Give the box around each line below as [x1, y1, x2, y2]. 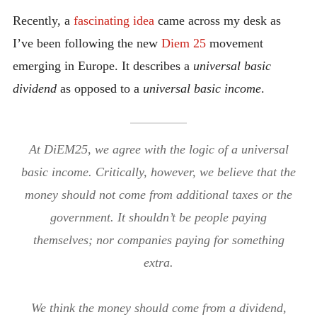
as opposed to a [56, 81, 143, 96]
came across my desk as [154, 13, 281, 28]
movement [205, 35, 263, 50]
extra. [144, 255, 173, 270]
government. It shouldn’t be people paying [50, 210, 267, 225]
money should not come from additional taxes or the [25, 188, 292, 202]
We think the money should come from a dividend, [30, 301, 287, 316]
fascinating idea [73, 13, 154, 28]
